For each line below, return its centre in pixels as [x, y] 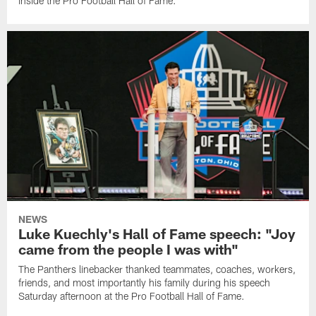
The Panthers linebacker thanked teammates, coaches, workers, [157, 269]
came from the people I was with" [129, 249]
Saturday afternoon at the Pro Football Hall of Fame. [132, 296]
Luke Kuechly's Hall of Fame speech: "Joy [157, 233]
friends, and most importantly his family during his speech [145, 282]
